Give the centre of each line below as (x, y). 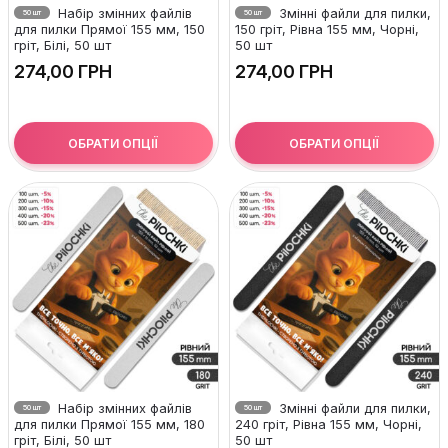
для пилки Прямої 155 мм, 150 (109, 29)
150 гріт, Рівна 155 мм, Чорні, (327, 29)
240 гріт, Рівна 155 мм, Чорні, (328, 424)
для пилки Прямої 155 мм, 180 (109, 424)
